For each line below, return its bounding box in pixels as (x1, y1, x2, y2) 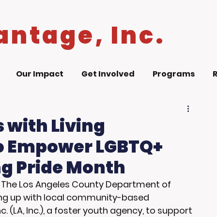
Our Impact (15, 68, 63, 79)
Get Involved (81, 68, 135, 79)
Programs (152, 68, 195, 79)
